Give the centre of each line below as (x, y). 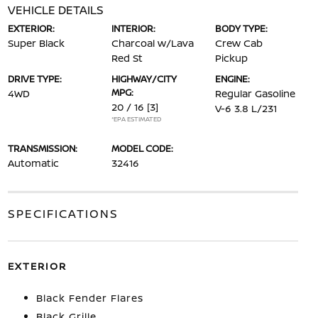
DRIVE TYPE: (34, 79)
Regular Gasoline (256, 93)
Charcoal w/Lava (152, 43)
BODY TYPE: (242, 28)
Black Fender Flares (89, 298)
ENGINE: (233, 79)
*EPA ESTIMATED (136, 119)
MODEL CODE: (142, 148)
